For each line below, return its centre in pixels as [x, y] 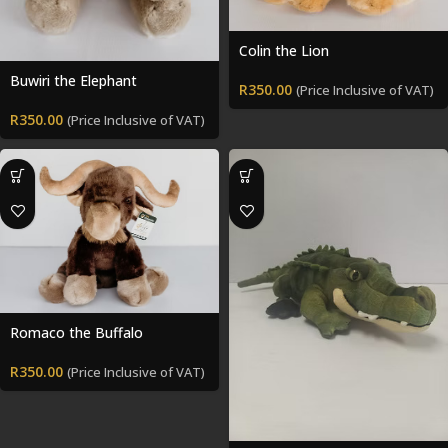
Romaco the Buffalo [76, 332]
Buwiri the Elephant [73, 80]
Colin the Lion [284, 50]
